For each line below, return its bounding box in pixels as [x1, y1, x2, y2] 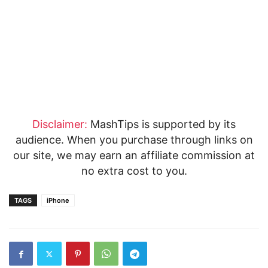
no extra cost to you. [81, 165, 187, 177]
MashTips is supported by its [87, 118, 236, 130]
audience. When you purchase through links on [15, 133, 253, 146]
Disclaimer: [32, 118, 87, 130]
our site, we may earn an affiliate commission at [13, 149, 255, 162]
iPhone [47, 196, 69, 205]
